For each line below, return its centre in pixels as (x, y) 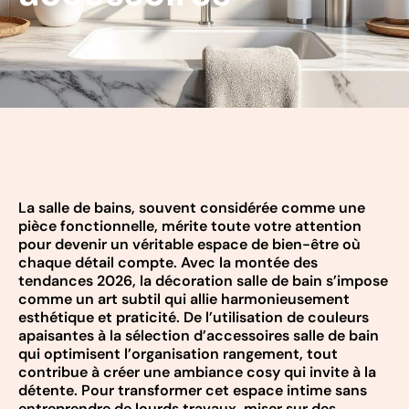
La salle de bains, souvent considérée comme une (192, 208)
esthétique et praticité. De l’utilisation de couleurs (194, 318)
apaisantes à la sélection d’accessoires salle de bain (199, 336)
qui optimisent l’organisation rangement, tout (178, 354)
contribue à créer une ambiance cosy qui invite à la (197, 372)
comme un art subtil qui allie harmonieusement (184, 299)
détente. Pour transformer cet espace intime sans (193, 391)
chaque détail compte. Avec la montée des (168, 263)
